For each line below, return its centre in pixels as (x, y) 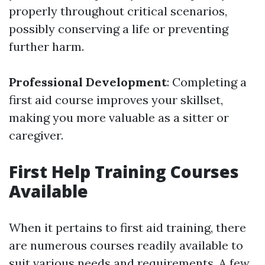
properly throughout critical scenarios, (118, 11)
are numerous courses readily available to (126, 245)
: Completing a (207, 82)
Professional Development (88, 82)
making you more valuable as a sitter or (119, 118)
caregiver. (36, 135)
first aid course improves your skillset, (116, 100)
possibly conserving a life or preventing (119, 29)
